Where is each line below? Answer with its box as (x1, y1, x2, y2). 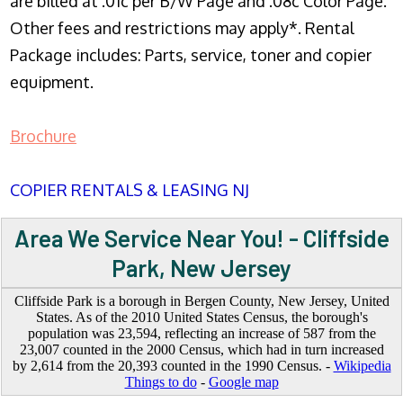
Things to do (124, 374, 197, 390)
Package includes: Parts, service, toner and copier (10, 45, 372, 66)
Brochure (10, 126, 76, 147)
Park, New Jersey (112, 254, 291, 282)
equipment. (10, 72, 94, 93)
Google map (208, 374, 279, 390)
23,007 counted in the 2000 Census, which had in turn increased (19, 342, 384, 358)
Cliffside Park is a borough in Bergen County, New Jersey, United (13, 293, 390, 309)
